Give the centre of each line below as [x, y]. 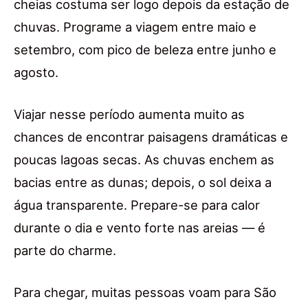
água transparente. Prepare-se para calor [137, 205]
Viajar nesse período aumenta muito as [129, 114]
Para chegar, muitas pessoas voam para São [145, 293]
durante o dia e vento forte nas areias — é [140, 228]
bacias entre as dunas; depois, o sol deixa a [143, 183]
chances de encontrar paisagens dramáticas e [151, 137]
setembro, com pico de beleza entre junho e [145, 50]
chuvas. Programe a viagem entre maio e [135, 27]
